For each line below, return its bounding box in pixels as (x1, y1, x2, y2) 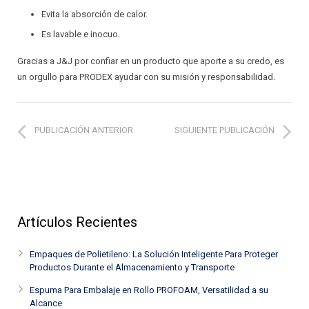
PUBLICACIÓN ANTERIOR (34, 125, 133, 135)
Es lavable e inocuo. (41, 29, 120, 39)
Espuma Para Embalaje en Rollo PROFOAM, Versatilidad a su (30, 285, 268, 295)
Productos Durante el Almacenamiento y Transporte (30, 262, 235, 272)
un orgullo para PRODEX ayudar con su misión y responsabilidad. (17, 72, 275, 82)
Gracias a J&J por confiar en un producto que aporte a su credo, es (17, 56, 284, 66)
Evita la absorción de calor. (41, 9, 148, 19)
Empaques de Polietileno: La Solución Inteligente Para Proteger (30, 249, 278, 259)
